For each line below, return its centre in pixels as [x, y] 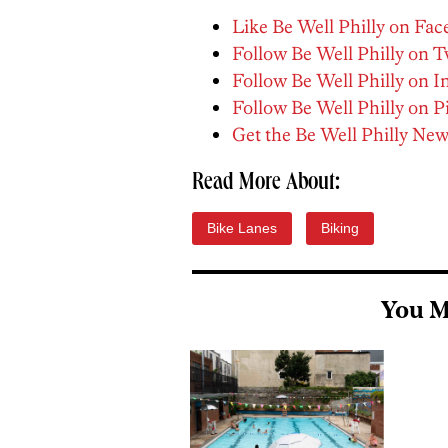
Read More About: [266, 183]
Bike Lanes [242, 227]
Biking [340, 227]
